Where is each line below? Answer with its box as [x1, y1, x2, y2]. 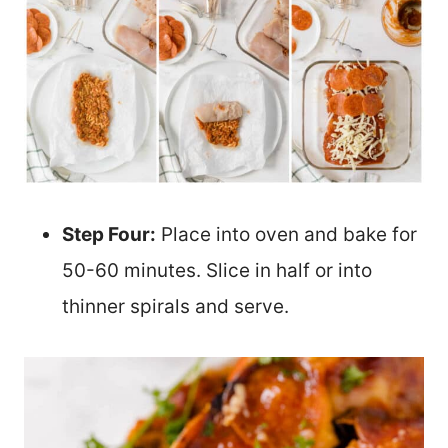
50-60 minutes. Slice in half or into [62, 259, 372, 283]
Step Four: [62, 223, 156, 247]
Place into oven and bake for [156, 223, 417, 247]
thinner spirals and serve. [62, 295, 289, 319]
